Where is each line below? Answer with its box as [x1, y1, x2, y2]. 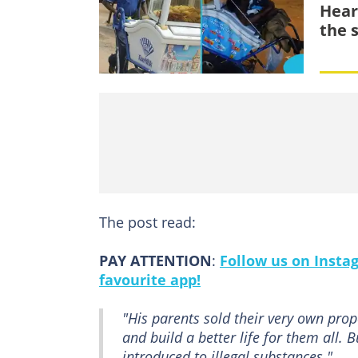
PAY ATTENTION [99, 251, 212, 271]
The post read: [99, 213, 196, 233]
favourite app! [99, 270, 201, 290]
